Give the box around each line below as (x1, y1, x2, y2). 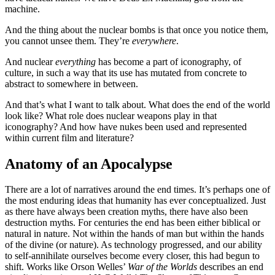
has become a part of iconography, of (96, 56, 241, 67)
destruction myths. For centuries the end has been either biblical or (5, 217, 260, 228)
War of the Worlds (128, 261, 197, 273)
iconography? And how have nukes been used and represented (5, 121, 247, 132)
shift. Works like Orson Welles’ (5, 261, 128, 273)
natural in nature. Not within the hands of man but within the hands (5, 228, 264, 239)
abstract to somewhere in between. (5, 78, 138, 89)
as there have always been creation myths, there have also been (5, 206, 248, 217)
